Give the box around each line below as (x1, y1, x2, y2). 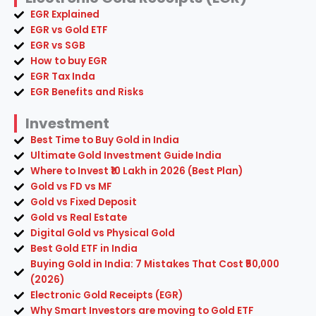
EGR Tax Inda (30, 70, 95, 84)
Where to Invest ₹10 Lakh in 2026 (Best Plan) (30, 164, 243, 178)
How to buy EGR (30, 54, 107, 68)
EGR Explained (30, 8, 99, 22)
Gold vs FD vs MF (30, 180, 112, 194)
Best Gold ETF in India (30, 242, 138, 256)
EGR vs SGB (30, 39, 85, 53)
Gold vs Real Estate (30, 211, 127, 225)
